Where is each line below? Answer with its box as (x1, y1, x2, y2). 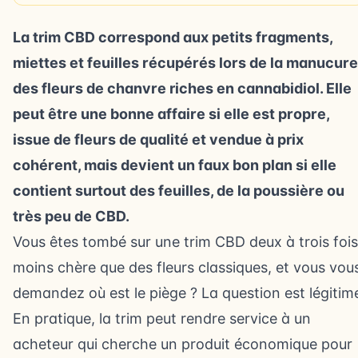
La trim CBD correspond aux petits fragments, (13, 29, 332, 46)
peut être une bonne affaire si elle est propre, (13, 105, 329, 122)
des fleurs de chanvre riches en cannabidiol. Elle (13, 80, 352, 97)
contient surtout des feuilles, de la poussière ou (13, 182, 344, 199)
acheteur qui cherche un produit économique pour (13, 336, 352, 352)
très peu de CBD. (13, 208, 129, 225)
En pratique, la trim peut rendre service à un (13, 310, 311, 327)
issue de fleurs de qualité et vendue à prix (13, 131, 304, 148)
